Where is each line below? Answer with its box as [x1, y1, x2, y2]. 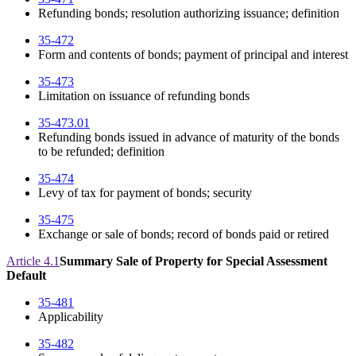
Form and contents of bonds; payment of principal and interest [38, 48, 348, 62]
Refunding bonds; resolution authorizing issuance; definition [38, 6, 339, 21]
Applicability [38, 310, 103, 324]
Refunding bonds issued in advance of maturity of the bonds [38, 130, 339, 145]
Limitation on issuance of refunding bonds [38, 89, 250, 103]
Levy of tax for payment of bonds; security [38, 186, 252, 200]
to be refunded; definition [38, 145, 164, 159]
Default [6, 269, 46, 283]
